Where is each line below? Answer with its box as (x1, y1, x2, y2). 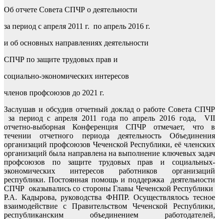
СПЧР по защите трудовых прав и (4, 55, 118, 64)
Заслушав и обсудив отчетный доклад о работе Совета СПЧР (4, 105, 215, 113)
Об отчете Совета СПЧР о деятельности (4, 5, 137, 14)
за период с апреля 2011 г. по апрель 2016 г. (4, 22, 150, 30)
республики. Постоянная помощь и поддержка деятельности (4, 175, 215, 184)
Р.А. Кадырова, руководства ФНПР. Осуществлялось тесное (4, 193, 215, 201)
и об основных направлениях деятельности (4, 38, 149, 47)
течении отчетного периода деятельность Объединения (4, 131, 215, 140)
